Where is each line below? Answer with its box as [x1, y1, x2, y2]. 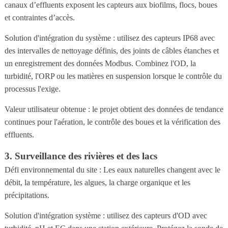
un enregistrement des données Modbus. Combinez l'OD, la [4, 59, 196, 68]
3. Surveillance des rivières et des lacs [4, 150, 157, 161]
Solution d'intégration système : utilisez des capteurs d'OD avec [4, 211, 207, 220]
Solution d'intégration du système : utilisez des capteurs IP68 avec [4, 33, 215, 42]
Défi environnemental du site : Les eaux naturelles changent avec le [4, 165, 220, 174]
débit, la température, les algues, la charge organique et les [4, 178, 190, 187]
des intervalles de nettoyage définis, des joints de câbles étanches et [4, 46, 219, 55]
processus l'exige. [4, 84, 61, 93]
